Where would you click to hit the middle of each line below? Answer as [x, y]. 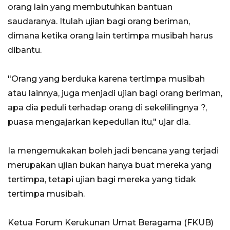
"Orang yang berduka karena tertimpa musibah [106, 79]
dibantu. [25, 50]
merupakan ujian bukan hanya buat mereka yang [110, 165]
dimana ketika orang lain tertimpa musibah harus [110, 36]
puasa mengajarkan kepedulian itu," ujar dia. [99, 122]
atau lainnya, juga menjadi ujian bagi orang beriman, [115, 93]
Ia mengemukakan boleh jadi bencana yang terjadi [113, 151]
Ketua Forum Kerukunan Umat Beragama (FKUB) [111, 223]
